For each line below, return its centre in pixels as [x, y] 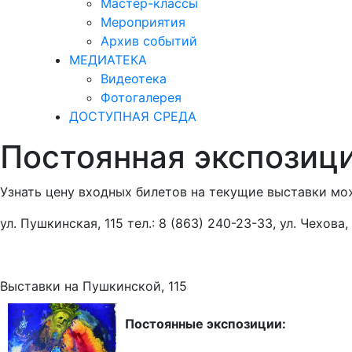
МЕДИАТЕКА [108, 60]
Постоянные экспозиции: [205, 324]
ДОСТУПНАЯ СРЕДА [133, 116]
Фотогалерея [141, 97]
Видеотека [134, 79]
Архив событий [149, 41]
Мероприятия [143, 22]
